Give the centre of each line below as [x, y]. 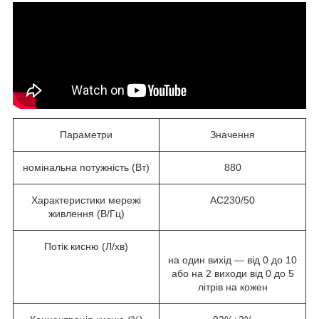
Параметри [86, 134]
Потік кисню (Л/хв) [86, 246]
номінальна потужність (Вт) [86, 167]
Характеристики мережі [86, 200]
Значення [232, 134]
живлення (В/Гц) [86, 213]
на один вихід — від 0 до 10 [232, 260]
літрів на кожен [232, 287]
